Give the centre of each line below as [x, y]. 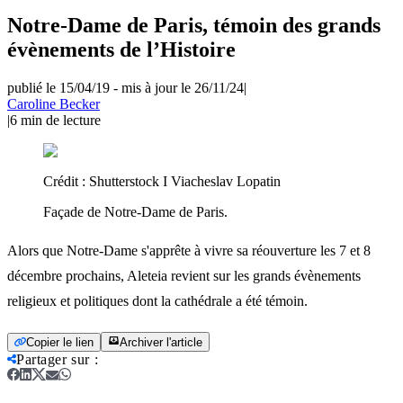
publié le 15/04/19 [58, 87]
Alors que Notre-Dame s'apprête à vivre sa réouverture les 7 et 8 [189, 250]
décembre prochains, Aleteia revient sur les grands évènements [184, 275]
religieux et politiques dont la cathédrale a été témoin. [157, 300]
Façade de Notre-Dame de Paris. [135, 211]
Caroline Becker [54, 103]
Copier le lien [60, 342]
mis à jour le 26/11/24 [183, 87]
